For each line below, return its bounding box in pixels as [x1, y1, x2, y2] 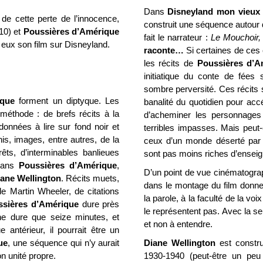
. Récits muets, [61, 173, 120, 183]
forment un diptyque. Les [14, 96, 120, 106]
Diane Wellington [143, 238, 215, 248]
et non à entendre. [143, 219, 213, 229]
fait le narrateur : [143, 32, 211, 42]
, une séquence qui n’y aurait [8, 238, 120, 248]
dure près [79, 199, 120, 209]
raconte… [143, 45, 186, 55]
